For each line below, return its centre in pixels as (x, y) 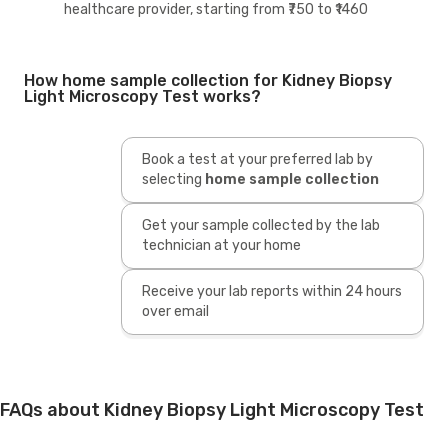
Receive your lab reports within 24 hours (271, 291)
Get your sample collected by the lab (260, 225)
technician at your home (221, 245)
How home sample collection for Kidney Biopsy (208, 80)
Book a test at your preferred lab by (257, 159)
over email (175, 311)
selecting (171, 179)
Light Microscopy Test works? (142, 96)
